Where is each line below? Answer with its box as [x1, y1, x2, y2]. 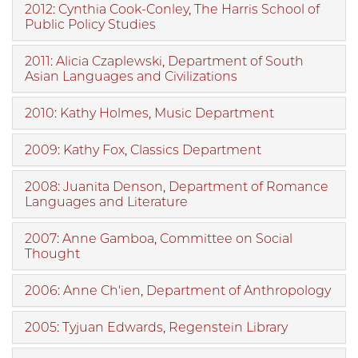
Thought [25, 246, 80, 262]
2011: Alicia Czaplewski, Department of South [25, 54, 304, 70]
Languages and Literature [25, 194, 188, 210]
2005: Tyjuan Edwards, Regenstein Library [25, 320, 288, 336]
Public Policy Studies [25, 17, 156, 33]
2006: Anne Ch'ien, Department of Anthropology [25, 283, 331, 299]
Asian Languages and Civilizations [25, 69, 237, 85]
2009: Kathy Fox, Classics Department [25, 142, 261, 158]
